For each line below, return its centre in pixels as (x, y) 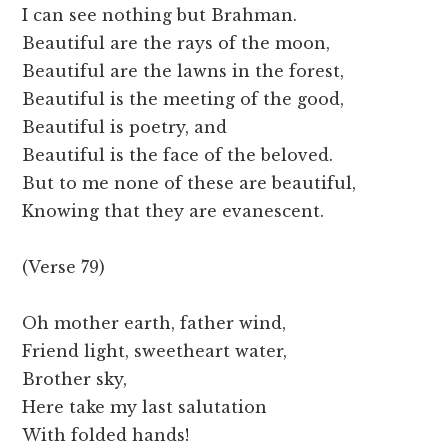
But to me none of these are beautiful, (189, 183)
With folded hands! (106, 435)
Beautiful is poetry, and (125, 127)
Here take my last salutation (145, 407)
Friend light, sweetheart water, (155, 351)
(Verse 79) (64, 267)
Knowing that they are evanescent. (173, 211)
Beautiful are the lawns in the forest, (183, 71)
